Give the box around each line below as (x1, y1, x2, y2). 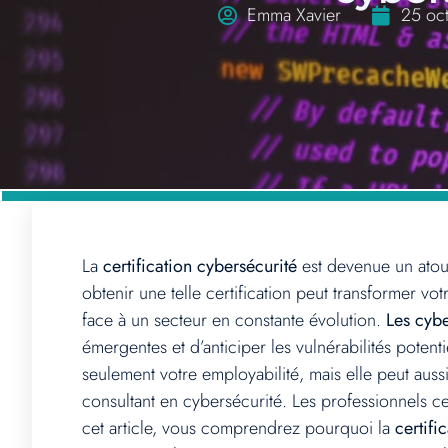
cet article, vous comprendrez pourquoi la (82, 415, 395, 442)
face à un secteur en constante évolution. (82, 307, 386, 334)
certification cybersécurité (103, 253, 297, 280)
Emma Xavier (247, 2, 341, 29)
